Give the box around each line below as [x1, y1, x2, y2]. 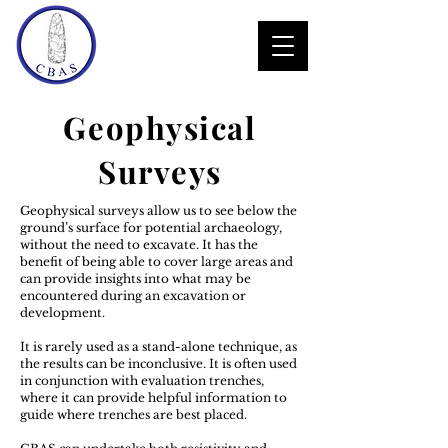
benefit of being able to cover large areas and [20, 254, 293, 269]
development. [20, 305, 105, 320]
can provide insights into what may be [20, 271, 251, 286]
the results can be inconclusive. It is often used [20, 356, 297, 371]
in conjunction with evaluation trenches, [20, 373, 264, 388]
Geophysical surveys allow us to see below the [20, 203, 297, 218]
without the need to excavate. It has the [20, 237, 258, 252]
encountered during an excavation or [20, 288, 246, 303]
